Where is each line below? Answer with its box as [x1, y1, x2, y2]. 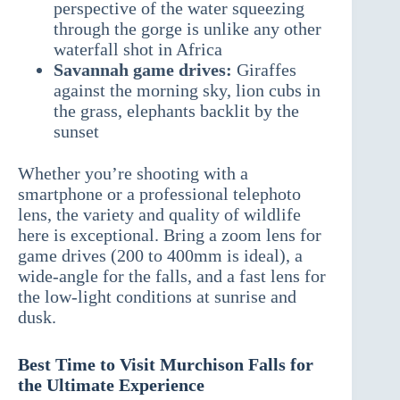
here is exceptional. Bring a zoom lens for [18, 225, 321, 246]
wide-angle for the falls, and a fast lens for [18, 266, 326, 287]
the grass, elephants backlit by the [54, 101, 299, 121]
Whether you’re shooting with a [18, 163, 248, 184]
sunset [54, 121, 99, 142]
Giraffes [232, 60, 296, 80]
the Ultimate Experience [18, 375, 204, 396]
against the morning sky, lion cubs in [54, 80, 321, 101]
